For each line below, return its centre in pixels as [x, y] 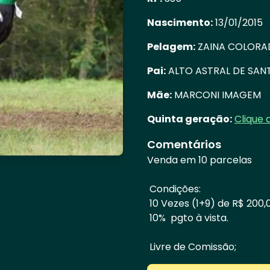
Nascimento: [180, 23]
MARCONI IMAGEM [216, 95]
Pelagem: [171, 47]
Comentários [184, 144]
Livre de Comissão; [192, 247]
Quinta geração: [190, 119]
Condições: [174, 189]
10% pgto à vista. [188, 218]
